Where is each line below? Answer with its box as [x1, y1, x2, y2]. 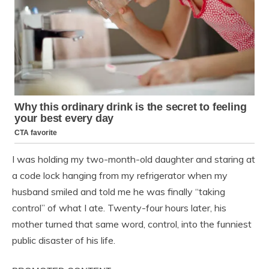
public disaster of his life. [12, 234, 115, 247]
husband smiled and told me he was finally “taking [12, 186, 225, 198]
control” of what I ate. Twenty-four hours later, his [12, 202, 226, 214]
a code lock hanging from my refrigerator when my [12, 169, 228, 182]
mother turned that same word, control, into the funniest [12, 218, 252, 231]
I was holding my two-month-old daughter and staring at [12, 153, 255, 166]
